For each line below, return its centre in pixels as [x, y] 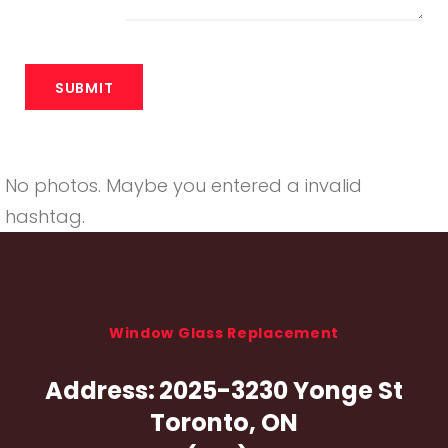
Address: [100, 391]
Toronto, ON [224, 423]
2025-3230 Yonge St [281, 391]
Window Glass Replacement [224, 333]
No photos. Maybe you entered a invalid [183, 186]
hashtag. [45, 217]
